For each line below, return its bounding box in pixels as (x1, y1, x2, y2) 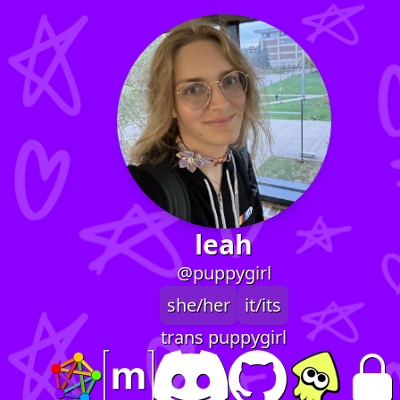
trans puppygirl (161, 325, 287, 349)
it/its (244, 293, 281, 317)
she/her (166, 293, 230, 317)
